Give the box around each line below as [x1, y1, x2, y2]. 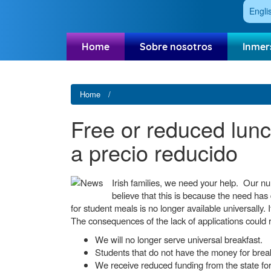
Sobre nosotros [139, 41, 212, 53]
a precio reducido [71, 137, 238, 168]
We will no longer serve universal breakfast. [95, 233, 265, 246]
